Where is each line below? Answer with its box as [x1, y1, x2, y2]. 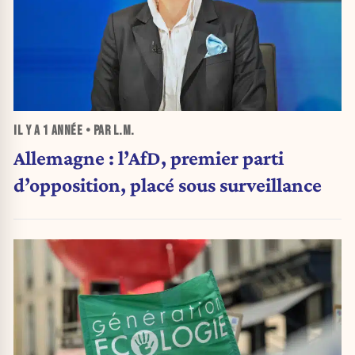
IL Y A [13, 122, 43, 139]
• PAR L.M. [82, 122, 135, 139]
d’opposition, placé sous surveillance [13, 174, 322, 197]
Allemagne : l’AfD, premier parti [13, 147, 284, 170]
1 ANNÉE [42, 122, 82, 139]
